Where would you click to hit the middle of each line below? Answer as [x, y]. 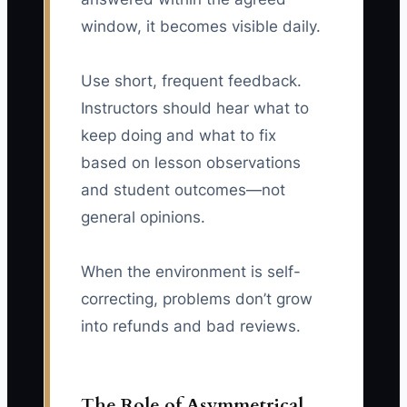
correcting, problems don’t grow [197, 299]
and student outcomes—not [183, 190]
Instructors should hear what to [195, 109]
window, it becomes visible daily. [201, 27]
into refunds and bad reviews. [191, 327]
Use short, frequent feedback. [191, 81]
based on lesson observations [191, 163]
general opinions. [143, 218]
